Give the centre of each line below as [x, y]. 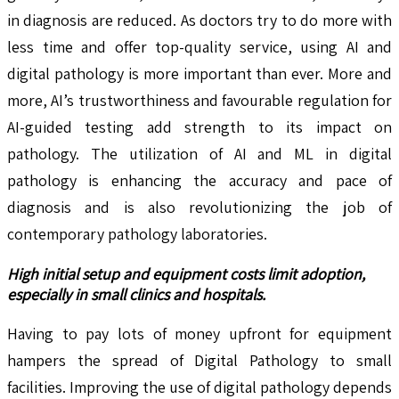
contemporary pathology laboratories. [137, 233]
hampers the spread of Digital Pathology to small [199, 360]
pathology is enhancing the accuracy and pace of [199, 180]
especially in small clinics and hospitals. [136, 294]
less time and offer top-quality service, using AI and [199, 46]
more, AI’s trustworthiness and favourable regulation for [199, 100]
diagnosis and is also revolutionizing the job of [199, 207]
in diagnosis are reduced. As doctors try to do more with [199, 20]
